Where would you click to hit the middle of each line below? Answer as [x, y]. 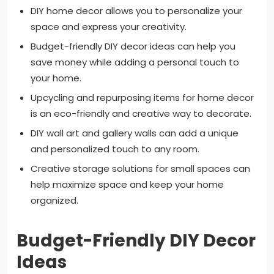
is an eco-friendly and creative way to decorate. [141, 113]
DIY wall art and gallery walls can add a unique [134, 133]
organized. [54, 200]
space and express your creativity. [108, 26]
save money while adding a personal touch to [135, 62]
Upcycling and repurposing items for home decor [142, 97]
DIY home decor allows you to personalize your [136, 10]
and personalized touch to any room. [115, 149]
